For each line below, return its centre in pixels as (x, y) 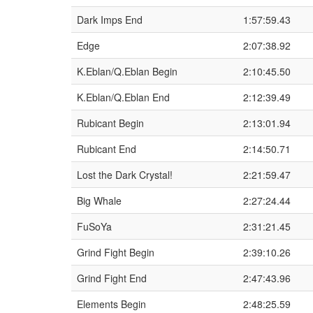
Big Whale (99, 201)
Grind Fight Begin (116, 252)
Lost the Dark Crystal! (125, 175)
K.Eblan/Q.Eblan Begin (127, 71)
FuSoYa (94, 226)
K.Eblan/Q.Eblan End (123, 97)
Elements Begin (111, 304)
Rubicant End (107, 149)
